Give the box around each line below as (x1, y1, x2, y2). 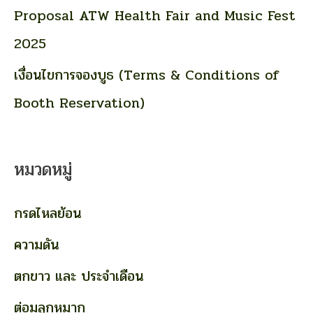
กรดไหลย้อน (14, 202, 82, 224)
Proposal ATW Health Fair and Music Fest (14, 4, 296, 27)
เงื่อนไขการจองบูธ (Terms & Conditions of (14, 64, 279, 86)
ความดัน (14, 233, 59, 256)
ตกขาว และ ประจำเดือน (14, 265, 144, 287)
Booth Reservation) (14, 92, 145, 114)
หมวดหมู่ (14, 155, 72, 183)
